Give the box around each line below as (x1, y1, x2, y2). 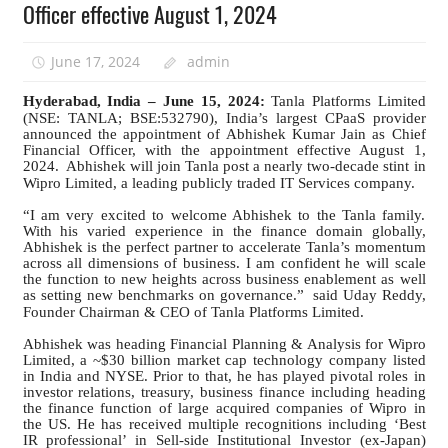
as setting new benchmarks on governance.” (22, 287, 304, 304)
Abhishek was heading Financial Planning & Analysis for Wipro (22, 336, 426, 353)
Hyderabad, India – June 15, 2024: (22, 93, 265, 110)
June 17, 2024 (51, 51, 141, 71)
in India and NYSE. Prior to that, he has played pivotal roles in (22, 368, 426, 385)
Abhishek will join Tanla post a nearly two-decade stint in (65, 158, 426, 175)
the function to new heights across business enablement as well (22, 271, 426, 288)
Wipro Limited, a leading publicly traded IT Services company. (22, 175, 419, 192)
